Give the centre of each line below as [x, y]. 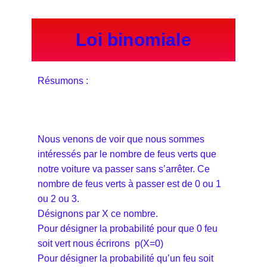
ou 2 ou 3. [58, 198]
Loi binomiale [133, 39]
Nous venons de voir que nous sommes [121, 139]
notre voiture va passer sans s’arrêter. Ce [124, 169]
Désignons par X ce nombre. [98, 213]
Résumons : [64, 80]
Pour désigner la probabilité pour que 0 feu [128, 228]
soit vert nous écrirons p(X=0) [100, 243]
